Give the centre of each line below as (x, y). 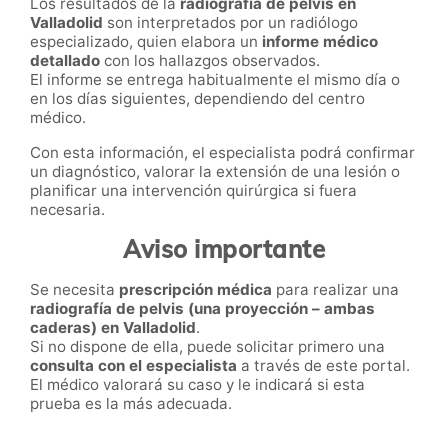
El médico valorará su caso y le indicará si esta (197, 385)
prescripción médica (195, 290)
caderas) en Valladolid (113, 328)
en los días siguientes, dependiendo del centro (197, 99)
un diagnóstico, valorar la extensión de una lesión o (215, 171)
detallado (65, 61)
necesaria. (67, 209)
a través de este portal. (323, 366)
